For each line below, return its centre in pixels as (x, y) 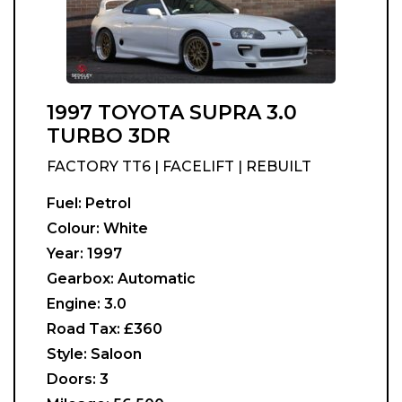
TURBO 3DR (109, 136)
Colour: (73, 228)
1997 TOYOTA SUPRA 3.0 (172, 113)
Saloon (116, 354)
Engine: (74, 304)
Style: (67, 354)
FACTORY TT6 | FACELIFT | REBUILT (179, 166)
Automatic (157, 279)
